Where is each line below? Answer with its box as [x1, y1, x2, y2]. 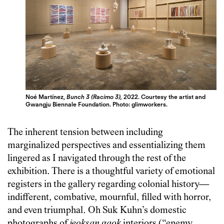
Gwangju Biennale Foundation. [25, 100, 113, 108]
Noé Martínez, [25, 92, 67, 100]
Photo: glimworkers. [112, 100, 168, 108]
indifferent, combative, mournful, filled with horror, [7, 192, 211, 203]
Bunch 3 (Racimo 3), [66, 92, 122, 100]
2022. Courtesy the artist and [122, 92, 206, 100]
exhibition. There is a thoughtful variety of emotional [7, 166, 215, 177]
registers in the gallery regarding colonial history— [7, 179, 209, 190]
